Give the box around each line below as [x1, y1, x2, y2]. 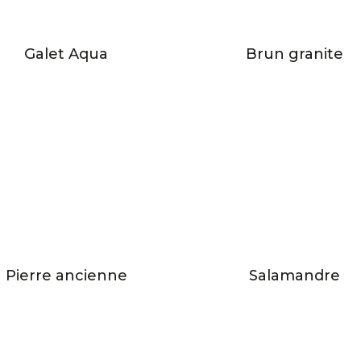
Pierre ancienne [5, 267, 127, 284]
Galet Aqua [24, 44, 109, 63]
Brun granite [246, 44, 344, 63]
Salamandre [249, 267, 341, 284]
